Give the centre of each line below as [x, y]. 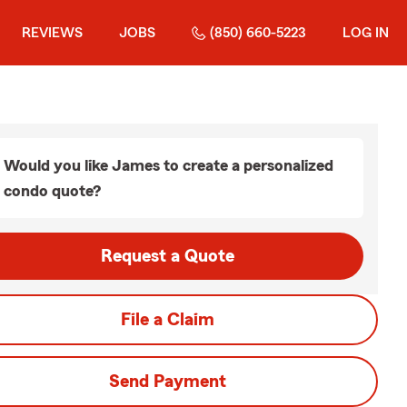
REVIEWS [52, 33]
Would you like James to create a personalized [169, 165]
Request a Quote [167, 256]
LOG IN [366, 33]
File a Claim [167, 320]
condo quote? [52, 191]
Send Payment [167, 382]
